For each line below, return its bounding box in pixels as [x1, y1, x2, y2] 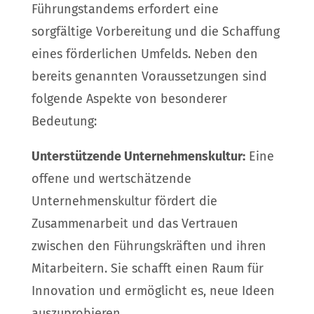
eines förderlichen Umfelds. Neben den [31, 46, 258, 62]
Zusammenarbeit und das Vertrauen [31, 216, 238, 232]
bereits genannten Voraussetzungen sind [31, 69, 267, 85]
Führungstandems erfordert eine [31, 1, 219, 18]
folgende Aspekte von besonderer [31, 91, 227, 107]
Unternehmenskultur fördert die [31, 193, 217, 210]
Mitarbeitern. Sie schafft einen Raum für [31, 261, 264, 277]
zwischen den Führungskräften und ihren [31, 238, 266, 254]
